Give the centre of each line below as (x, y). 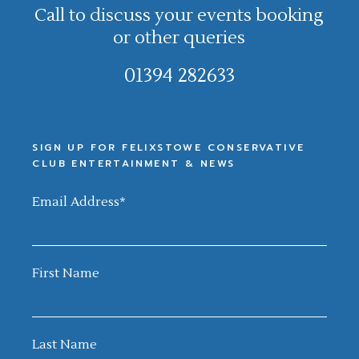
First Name (66, 273)
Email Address (76, 202)
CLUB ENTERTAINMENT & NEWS (134, 163)
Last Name (65, 345)
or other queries (179, 38)
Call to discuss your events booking (179, 15)
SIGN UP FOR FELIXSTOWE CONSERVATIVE (169, 147)
